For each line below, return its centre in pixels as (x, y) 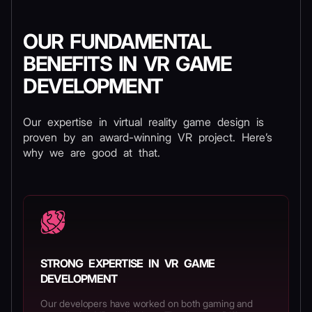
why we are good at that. (92, 153)
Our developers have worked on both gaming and (147, 303)
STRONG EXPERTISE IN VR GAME (128, 263)
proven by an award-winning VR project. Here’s (148, 137)
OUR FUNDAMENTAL (117, 41)
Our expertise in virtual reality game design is (143, 122)
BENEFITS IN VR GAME (127, 64)
